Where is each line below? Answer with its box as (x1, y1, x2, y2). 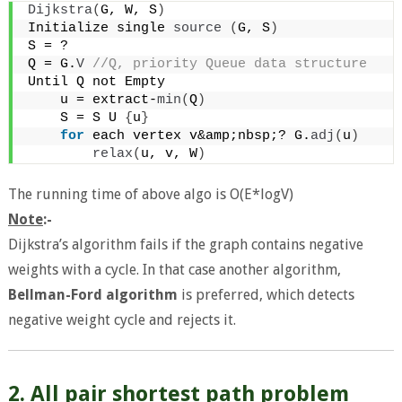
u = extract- (27, 92, 157, 108)
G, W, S (100, 2, 157, 18)
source (172, 20, 222, 36)
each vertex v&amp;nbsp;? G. (83, 127, 310, 144)
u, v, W (140, 145, 197, 162)
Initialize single (27, 20, 173, 36)
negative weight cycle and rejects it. (7, 310, 236, 328)
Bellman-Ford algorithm (7, 285, 178, 303)
